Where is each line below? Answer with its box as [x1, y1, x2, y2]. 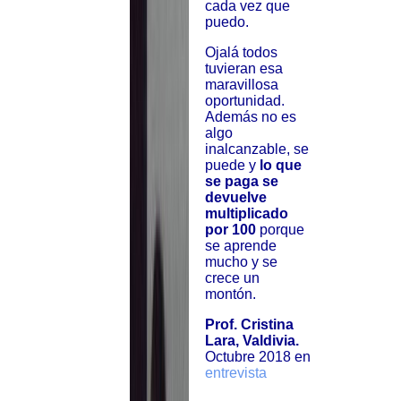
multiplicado [204, 206, 288, 222]
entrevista [204, 365, 267, 381]
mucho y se [204, 254, 277, 270]
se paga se [204, 174, 278, 190]
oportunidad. [204, 93, 285, 109]
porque [255, 222, 304, 238]
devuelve [204, 190, 267, 206]
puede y [204, 158, 260, 174]
